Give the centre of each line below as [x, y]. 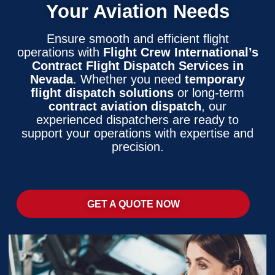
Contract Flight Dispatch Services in [137, 66]
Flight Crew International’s [180, 52]
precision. [137, 147]
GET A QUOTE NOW [133, 204]
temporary [215, 79]
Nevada [52, 79]
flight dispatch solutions [102, 93]
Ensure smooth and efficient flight [137, 39]
